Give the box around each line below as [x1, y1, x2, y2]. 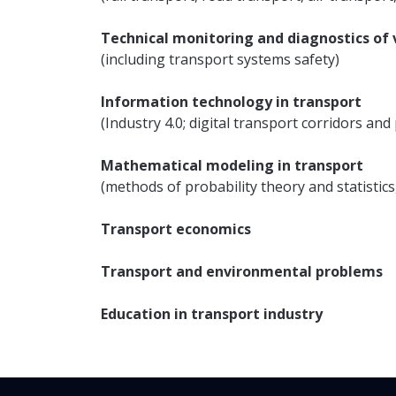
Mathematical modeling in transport [101, 156, 363, 175]
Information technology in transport [101, 92, 362, 111]
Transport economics [101, 219, 251, 239]
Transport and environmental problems [101, 262, 383, 281]
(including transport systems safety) [101, 49, 339, 69]
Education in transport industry [101, 304, 323, 324]
